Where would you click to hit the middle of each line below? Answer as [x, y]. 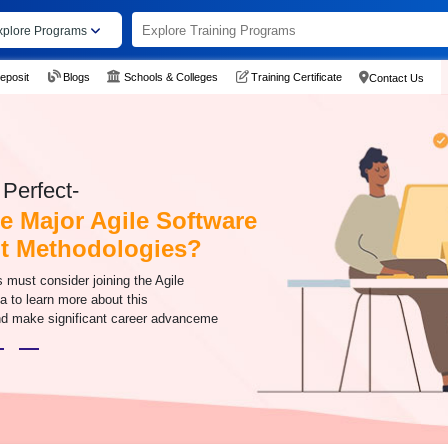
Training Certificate [296, 76]
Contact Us [396, 77]
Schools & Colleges [170, 76]
